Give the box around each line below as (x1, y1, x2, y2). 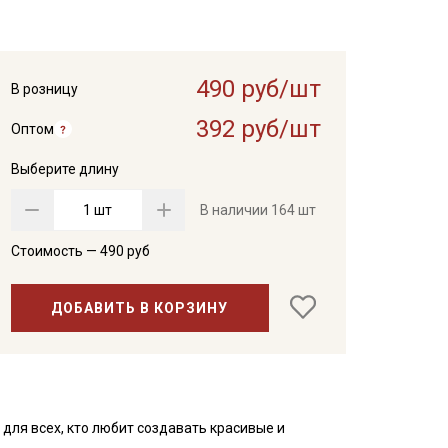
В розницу (10, 81, 78, 97)
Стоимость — (10, 243, 100, 259)
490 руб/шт (195, 75, 321, 103)
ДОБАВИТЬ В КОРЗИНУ (51, 299, 229, 316)
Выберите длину (10, 161, 119, 177)
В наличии (199, 202, 271, 218)
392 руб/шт (195, 115, 321, 143)
